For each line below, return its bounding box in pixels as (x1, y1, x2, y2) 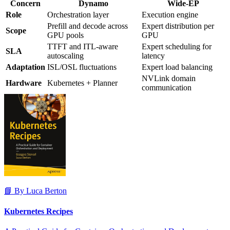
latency (142, 51, 165, 61)
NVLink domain (142, 74, 196, 83)
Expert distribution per (142, 22, 214, 31)
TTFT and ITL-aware (47, 42, 118, 51)
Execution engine (142, 10, 198, 20)
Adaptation (6, 63, 45, 72)
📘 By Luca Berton (4, 186, 67, 196)
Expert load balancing (142, 63, 213, 72)
